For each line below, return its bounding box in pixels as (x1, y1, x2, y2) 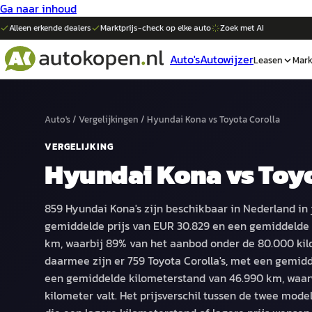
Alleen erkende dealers (9, 22, 91, 34)
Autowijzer (200, 51, 253, 68)
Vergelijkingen (79, 113, 139, 126)
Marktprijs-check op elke (100, 22, 194, 34)
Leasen (253, 53, 283, 67)
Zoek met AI (220, 22, 264, 34)
